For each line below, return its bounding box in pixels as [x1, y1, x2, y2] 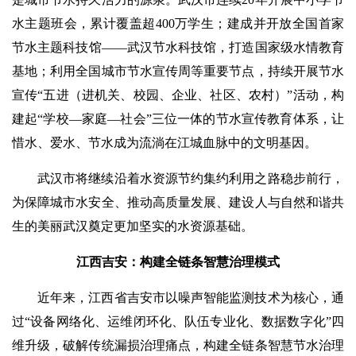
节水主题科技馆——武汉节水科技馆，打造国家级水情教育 [12, 41, 344, 54]
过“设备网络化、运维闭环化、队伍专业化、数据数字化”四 [12, 315, 344, 328]
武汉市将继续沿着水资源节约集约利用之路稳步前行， [37, 172, 344, 185]
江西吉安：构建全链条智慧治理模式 [76, 255, 280, 269]
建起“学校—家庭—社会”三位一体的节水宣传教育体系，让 [12, 112, 344, 126]
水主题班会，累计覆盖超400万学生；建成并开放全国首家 [12, 17, 344, 30]
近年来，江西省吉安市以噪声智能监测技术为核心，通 [37, 291, 344, 304]
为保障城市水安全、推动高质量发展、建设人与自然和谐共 [12, 195, 344, 209]
